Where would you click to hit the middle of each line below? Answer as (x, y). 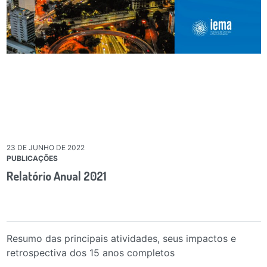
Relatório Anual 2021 (56, 176)
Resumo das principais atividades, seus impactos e (121, 239)
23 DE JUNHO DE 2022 (45, 148)
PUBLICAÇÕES (32, 159)
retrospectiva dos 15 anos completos (90, 253)
